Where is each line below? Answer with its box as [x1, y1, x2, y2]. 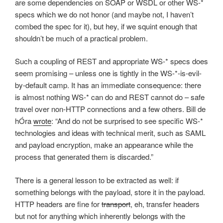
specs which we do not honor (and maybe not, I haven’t [15, 8, 194, 19]
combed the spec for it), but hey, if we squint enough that [15, 20, 197, 31]
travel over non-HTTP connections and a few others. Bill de [15, 104, 206, 114]
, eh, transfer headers [130, 198, 200, 209]
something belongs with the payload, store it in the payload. [15, 186, 205, 197]
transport [102, 198, 130, 209]
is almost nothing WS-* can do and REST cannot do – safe [15, 92, 205, 103]
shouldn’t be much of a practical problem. [15, 32, 148, 43]
